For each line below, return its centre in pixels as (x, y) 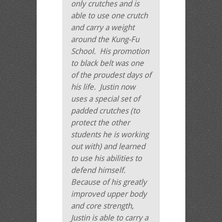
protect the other (100, 123)
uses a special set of (105, 99)
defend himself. (99, 170)
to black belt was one (107, 63)
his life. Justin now (103, 87)
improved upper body (109, 194)
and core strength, (102, 206)
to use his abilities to (106, 158)
